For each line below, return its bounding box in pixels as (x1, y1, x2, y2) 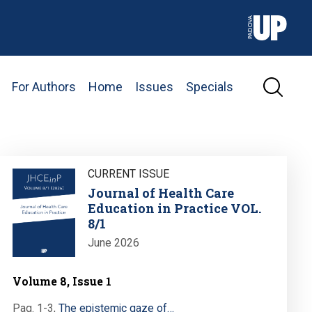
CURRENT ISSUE (87, 167, 169, 180)
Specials (186, 79, 233, 94)
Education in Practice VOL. (87, 200, 261, 217)
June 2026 (87, 236, 139, 250)
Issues (135, 79, 173, 94)
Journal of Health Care (87, 185, 234, 202)
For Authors (12, 79, 76, 94)
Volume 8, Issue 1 (13, 274, 111, 289)
